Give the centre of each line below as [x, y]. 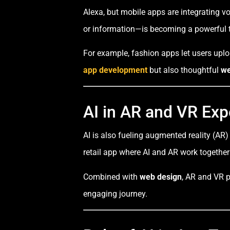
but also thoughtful [184, 70]
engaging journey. [115, 194]
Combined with [111, 177]
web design [161, 177]
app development [115, 70]
